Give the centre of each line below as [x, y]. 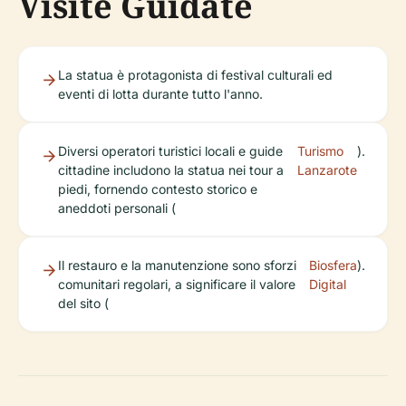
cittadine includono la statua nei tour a [171, 170]
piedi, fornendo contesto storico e [158, 189]
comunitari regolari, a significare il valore [177, 284]
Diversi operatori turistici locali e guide [170, 151]
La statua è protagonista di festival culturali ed [195, 75]
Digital [328, 284]
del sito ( [83, 303]
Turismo [320, 151]
